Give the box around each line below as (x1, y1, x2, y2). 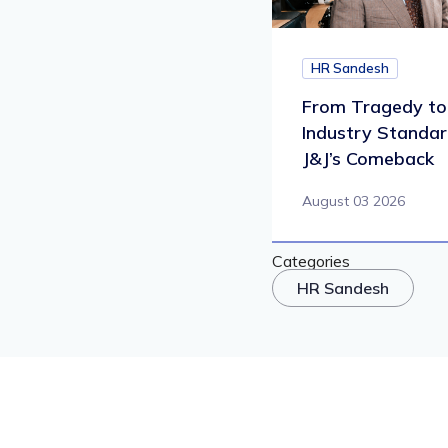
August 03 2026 (302, 192, 405, 211)
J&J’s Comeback (302, 147, 434, 171)
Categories (272, 251, 350, 272)
